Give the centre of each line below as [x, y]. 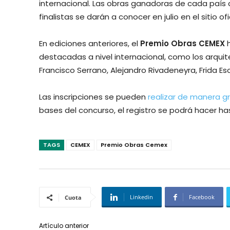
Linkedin [141, 197]
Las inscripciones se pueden [92, 97]
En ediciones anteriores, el [90, 44]
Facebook [202, 197]
